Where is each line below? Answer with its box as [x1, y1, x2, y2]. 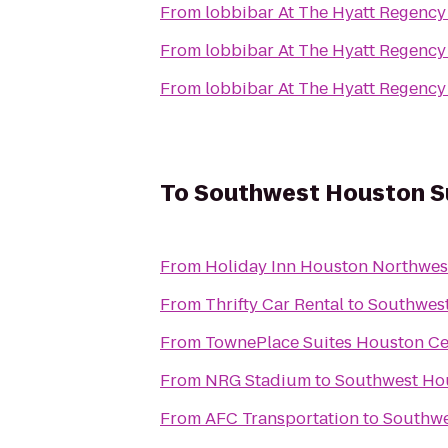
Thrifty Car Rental [205, 293, 344, 316]
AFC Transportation [205, 407, 359, 430]
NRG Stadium [205, 369, 311, 392]
